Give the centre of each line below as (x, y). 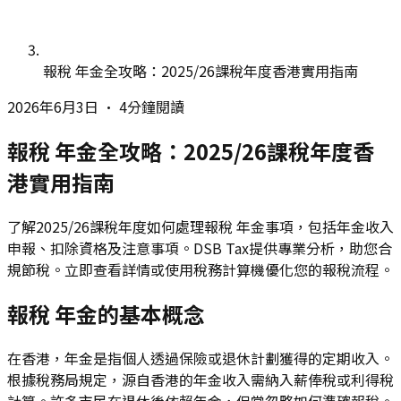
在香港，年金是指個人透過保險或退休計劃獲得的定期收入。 (200, 358)
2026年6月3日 (53, 107)
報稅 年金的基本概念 (106, 313)
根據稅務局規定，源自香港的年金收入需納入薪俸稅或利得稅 (200, 379)
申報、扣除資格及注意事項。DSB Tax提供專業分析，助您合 (200, 247)
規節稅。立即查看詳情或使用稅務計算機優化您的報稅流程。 (200, 269)
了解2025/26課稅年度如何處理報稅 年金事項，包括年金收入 (200, 226)
